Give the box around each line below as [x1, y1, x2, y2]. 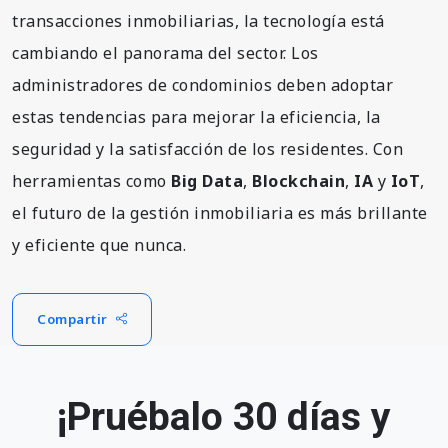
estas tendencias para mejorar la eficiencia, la [12, 105, 381, 128]
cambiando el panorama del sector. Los [12, 41, 319, 64]
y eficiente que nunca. [12, 233, 186, 256]
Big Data [171, 169, 243, 192]
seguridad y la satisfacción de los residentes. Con [12, 137, 403, 160]
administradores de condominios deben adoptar [12, 73, 393, 96]
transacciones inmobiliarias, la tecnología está [12, 9, 385, 32]
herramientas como [12, 169, 171, 192]
